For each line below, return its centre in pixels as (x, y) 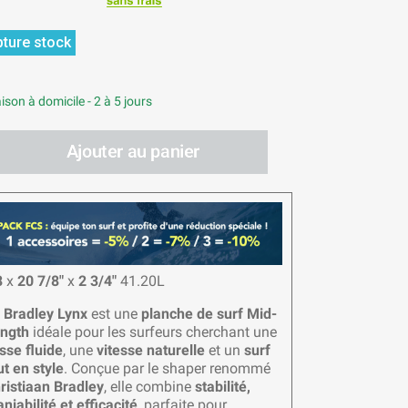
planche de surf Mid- (209, 313)
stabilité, (222, 386)
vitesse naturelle (150, 350)
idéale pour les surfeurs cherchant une (153, 331)
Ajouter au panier (133, 152)
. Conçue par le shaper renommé (167, 368)
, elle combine (149, 386)
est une (114, 313)
